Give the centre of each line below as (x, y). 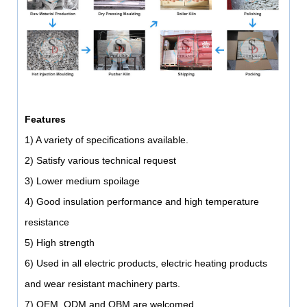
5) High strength (59, 242)
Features (45, 119)
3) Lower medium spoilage (82, 181)
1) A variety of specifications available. (106, 139)
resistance (47, 222)
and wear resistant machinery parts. (102, 283)
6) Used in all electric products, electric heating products (146, 263)
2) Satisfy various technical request (100, 160)
